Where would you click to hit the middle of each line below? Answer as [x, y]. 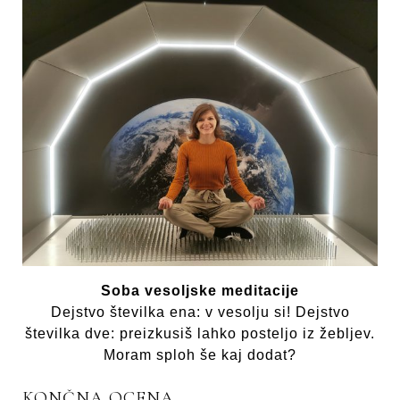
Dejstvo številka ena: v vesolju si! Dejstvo [200, 312]
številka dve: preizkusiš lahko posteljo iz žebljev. [200, 334]
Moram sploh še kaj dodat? [200, 355]
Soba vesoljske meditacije [200, 291]
